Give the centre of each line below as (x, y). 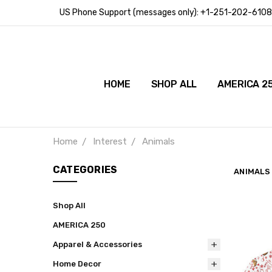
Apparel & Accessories (97, 244)
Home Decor (77, 263)
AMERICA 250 (79, 225)
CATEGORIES (85, 170)
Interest (110, 141)
